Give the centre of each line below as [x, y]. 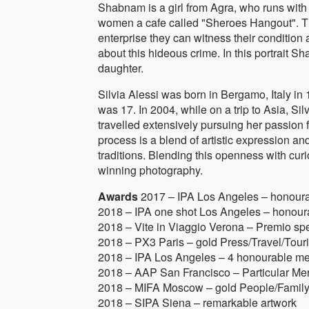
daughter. [121, 68]
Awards [118, 196]
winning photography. [150, 170]
